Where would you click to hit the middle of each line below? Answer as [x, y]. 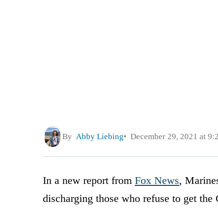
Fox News [157, 180]
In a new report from [89, 180]
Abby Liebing [100, 137]
